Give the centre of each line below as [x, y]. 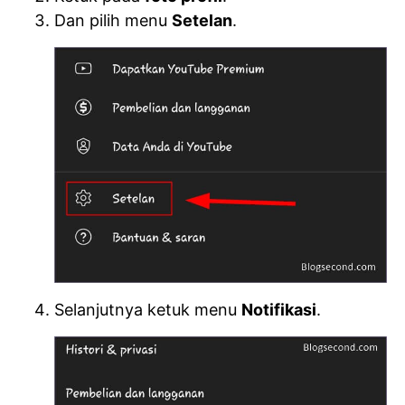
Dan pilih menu [113, 21]
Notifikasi [279, 309]
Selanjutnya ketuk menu [148, 309]
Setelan [202, 21]
